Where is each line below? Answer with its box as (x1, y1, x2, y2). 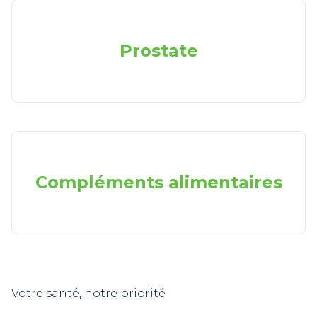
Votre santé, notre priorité (11, 287, 166, 300)
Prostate (119, 40, 198, 61)
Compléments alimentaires (35, 172, 282, 192)
